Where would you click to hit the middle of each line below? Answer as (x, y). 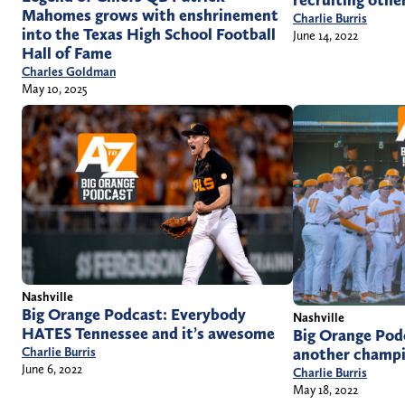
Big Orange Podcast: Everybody (134, 315)
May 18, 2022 (325, 389)
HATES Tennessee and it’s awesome (148, 334)
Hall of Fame (67, 54)
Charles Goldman (69, 72)
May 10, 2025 (55, 89)
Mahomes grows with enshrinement (150, 16)
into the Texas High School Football (149, 35)
